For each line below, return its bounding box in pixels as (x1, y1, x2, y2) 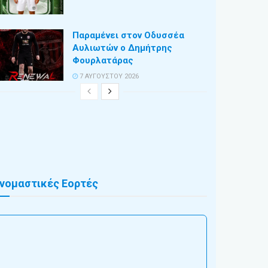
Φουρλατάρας (72, 55, 133, 66)
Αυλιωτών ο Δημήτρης (72, 42, 172, 54)
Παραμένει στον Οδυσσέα (72, 30, 184, 41)
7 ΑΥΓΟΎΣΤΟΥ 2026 (78, 72, 139, 81)
